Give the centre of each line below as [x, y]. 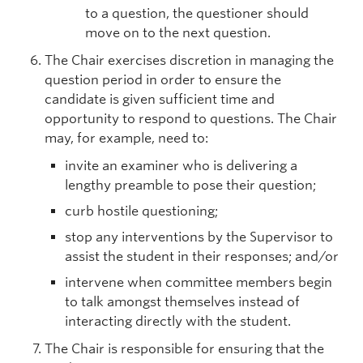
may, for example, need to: [126, 138]
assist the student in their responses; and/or [202, 256]
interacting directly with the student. [178, 321]
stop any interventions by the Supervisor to [199, 237]
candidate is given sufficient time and [160, 99]
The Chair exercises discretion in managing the [189, 60]
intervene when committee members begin [199, 282]
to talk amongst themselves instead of [182, 302]
